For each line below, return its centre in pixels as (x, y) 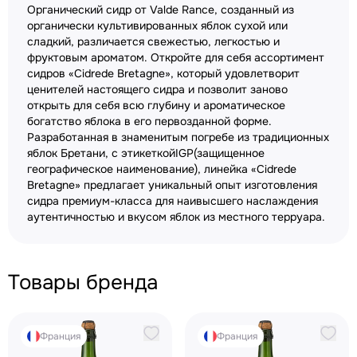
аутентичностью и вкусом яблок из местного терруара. (176, 217)
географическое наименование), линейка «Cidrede (162, 169)
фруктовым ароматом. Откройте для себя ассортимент (176, 57)
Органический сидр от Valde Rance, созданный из (161, 10)
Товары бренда (83, 282)
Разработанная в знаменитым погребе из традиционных (178, 137)
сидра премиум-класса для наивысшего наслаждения (173, 201)
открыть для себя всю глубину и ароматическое (156, 105)
